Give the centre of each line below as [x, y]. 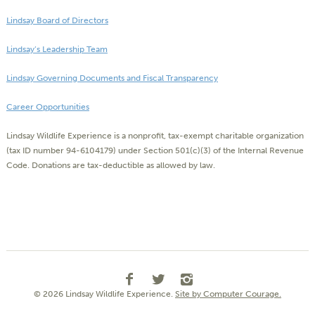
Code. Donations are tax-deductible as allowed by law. [111, 166]
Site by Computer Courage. [228, 294]
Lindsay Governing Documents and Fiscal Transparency [112, 78]
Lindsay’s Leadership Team [57, 50]
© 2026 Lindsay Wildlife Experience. [104, 294]
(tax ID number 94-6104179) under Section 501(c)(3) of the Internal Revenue [155, 151]
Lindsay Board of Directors [57, 21]
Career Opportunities [48, 107]
